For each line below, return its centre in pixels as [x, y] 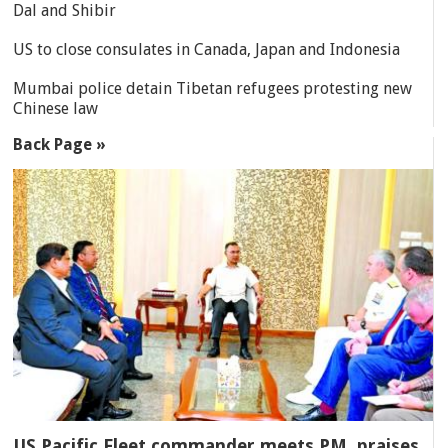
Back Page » [60, 144]
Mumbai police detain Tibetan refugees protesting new [213, 88]
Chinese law [56, 108]
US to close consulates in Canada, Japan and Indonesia [207, 49]
